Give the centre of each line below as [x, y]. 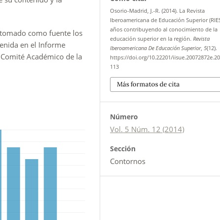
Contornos [128, 161]
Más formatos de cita [149, 84]
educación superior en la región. [152, 39]
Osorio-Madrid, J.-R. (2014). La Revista [158, 11]
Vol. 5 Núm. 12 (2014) [147, 129]
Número [124, 116]
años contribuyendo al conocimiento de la [164, 30]
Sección [123, 148]
